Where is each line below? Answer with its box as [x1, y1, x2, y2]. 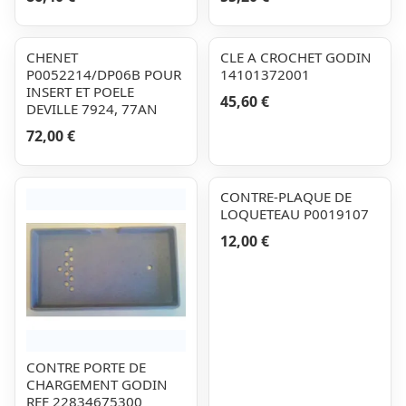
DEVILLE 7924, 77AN [26, 100, 158, 118]
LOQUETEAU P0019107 [220, 205, 369, 223]
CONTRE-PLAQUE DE [220, 188, 352, 206]
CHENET [26, 48, 78, 66]
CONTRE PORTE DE [26, 358, 146, 376]
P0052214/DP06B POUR [26, 65, 181, 83]
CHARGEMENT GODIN [26, 375, 168, 393]
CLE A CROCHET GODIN [220, 48, 372, 66]
